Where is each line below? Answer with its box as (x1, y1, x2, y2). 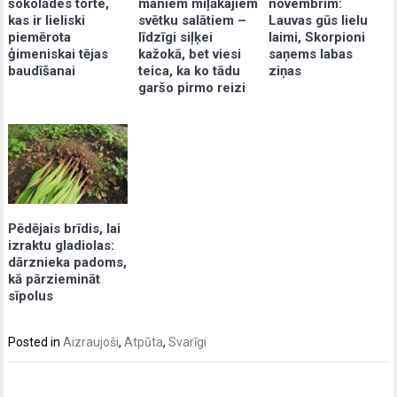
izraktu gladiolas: (8, 237, 115, 253)
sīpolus (8, 287, 54, 304)
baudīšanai (8, 62, 76, 79)
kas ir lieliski (8, 12, 86, 28)
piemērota (8, 28, 72, 45)
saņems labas (269, 46, 354, 63)
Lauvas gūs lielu (269, 12, 369, 29)
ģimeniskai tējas (8, 45, 109, 62)
